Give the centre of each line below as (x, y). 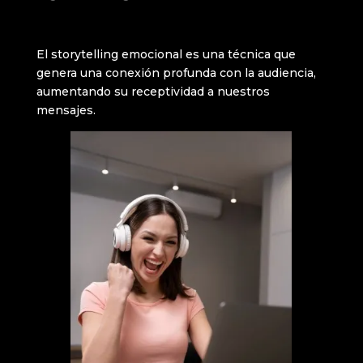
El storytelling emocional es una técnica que (166, 54)
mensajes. (66, 110)
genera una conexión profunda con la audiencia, (176, 73)
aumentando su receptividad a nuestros (153, 91)
